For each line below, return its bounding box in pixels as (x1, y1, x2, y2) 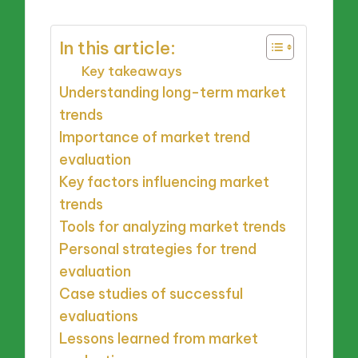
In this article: (59, 37, 177, 60)
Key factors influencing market (59, 173, 270, 192)
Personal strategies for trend (59, 240, 257, 259)
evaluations (59, 307, 139, 326)
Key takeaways (82, 62, 183, 80)
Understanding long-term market (59, 83, 287, 102)
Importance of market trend (59, 128, 251, 147)
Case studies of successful (59, 284, 244, 304)
